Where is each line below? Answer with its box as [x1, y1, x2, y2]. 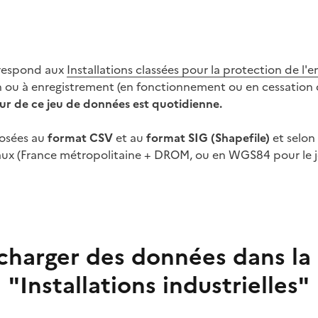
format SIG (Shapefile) [146, 128, 270, 146]
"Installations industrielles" [9, 268, 309, 302]
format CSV [48, 128, 113, 146]
